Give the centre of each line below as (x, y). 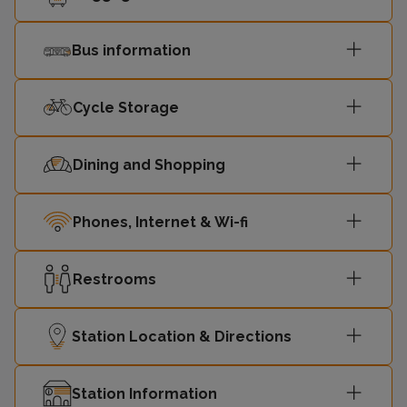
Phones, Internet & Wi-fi (160, 222)
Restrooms (114, 279)
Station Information (144, 393)
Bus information (131, 50)
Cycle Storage (126, 107)
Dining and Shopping (149, 164)
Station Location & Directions (182, 336)
